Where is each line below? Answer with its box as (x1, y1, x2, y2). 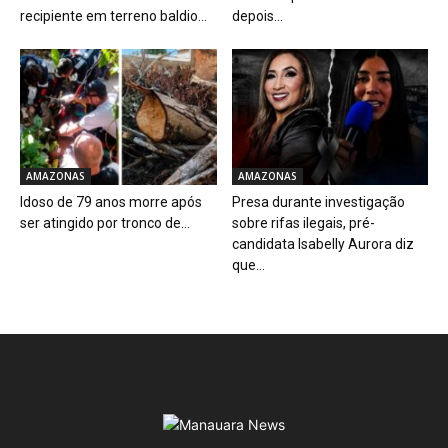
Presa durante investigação (231, 193, 405, 210)
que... (231, 256, 265, 273)
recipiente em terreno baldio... (20, 8, 207, 25)
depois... (231, 8, 283, 25)
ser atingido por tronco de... (20, 214, 190, 231)
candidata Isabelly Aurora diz (231, 235, 414, 252)
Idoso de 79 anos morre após (20, 193, 202, 210)
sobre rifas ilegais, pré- (231, 214, 375, 231)
